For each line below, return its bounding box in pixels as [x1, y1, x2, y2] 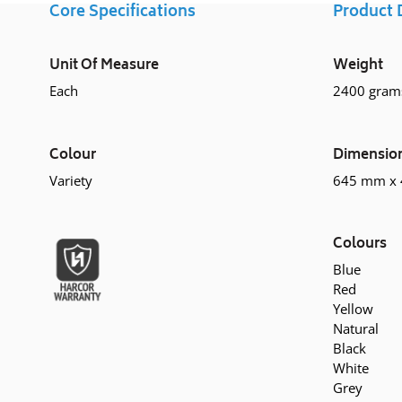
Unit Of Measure [49, 54, 159, 79]
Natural [333, 319, 379, 338]
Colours [333, 232, 387, 258]
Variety [49, 170, 92, 189]
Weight [333, 54, 383, 79]
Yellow [333, 300, 373, 319]
